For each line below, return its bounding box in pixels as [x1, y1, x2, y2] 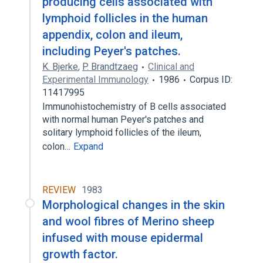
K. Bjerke [42, 61, 78, 72]
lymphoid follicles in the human [42, 11, 208, 25]
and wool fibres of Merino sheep [42, 214, 214, 228]
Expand [73, 141, 103, 152]
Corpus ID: [190, 74, 232, 85]
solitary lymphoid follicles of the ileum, [42, 127, 201, 138]
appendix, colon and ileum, [42, 28, 183, 42]
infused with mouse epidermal [42, 231, 203, 245]
